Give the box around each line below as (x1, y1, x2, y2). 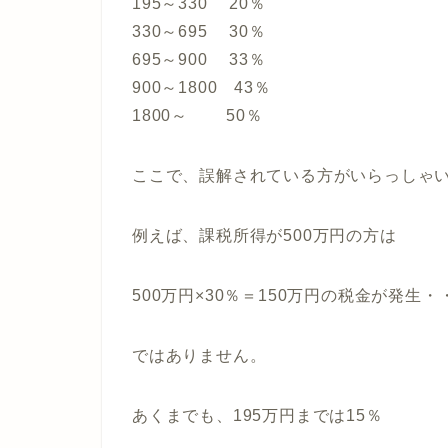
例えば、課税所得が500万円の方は (132, 226, 397, 244)
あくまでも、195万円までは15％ (132, 406, 383, 424)
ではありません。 (132, 346, 267, 364)
